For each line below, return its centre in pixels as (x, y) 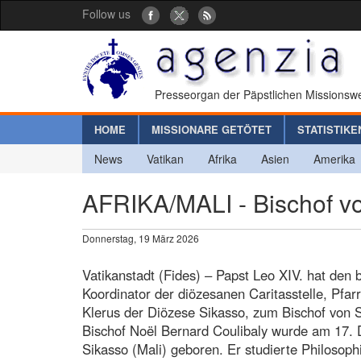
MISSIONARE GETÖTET (212, 129)
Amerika (334, 158)
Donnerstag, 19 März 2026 (141, 238)
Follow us (106, 14)
